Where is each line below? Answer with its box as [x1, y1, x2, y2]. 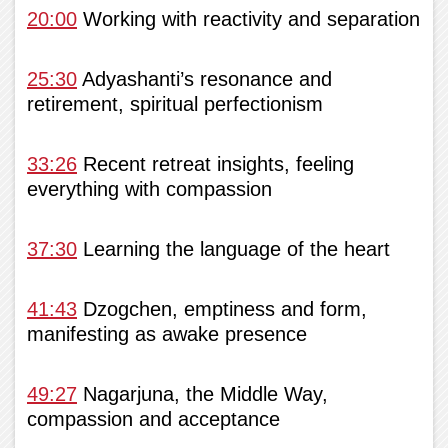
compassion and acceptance [27, 407, 280, 430]
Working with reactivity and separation [77, 7, 420, 30]
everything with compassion [27, 177, 272, 200]
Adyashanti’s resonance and [77, 67, 332, 90]
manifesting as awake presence [27, 322, 307, 345]
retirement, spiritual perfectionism [27, 92, 323, 115]
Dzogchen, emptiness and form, [77, 297, 367, 320]
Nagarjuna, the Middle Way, [77, 382, 328, 405]
